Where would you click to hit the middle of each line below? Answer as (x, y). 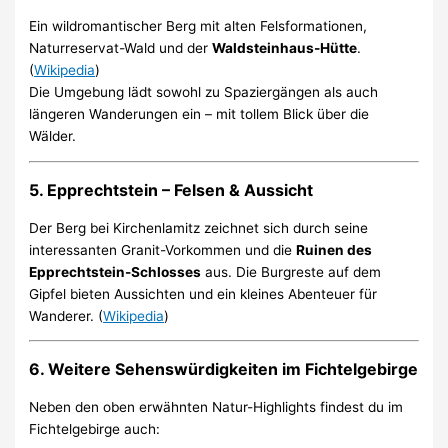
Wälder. (53, 135)
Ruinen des (334, 249)
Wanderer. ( (66, 315)
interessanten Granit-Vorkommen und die (163, 249)
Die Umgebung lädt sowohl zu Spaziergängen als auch (204, 91)
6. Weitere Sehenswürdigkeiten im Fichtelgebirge (224, 369)
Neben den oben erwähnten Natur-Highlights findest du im (216, 407)
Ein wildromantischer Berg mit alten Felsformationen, (198, 25)
